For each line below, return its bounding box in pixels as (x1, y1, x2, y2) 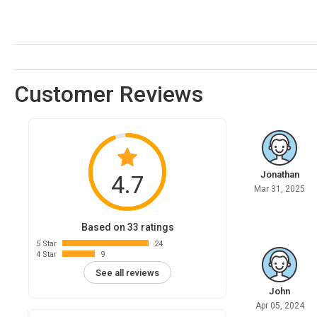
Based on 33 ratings (81, 221, 174, 234)
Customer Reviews (14, 81, 203, 108)
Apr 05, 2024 (255, 301, 304, 311)
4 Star (36, 250, 57, 260)
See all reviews (96, 267, 159, 278)
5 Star (36, 239, 57, 249)
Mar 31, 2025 (254, 184, 305, 195)
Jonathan (260, 169, 299, 180)
